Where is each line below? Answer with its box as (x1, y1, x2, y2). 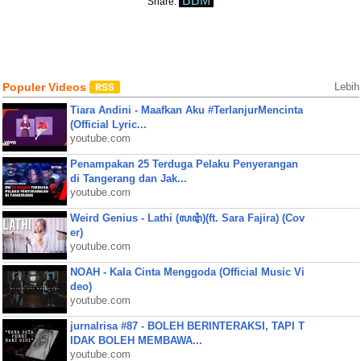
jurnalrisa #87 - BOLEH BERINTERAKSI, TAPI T (69, 320, 305, 332)
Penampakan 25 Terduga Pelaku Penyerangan (69, 158, 298, 170)
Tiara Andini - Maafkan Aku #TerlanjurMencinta (69, 104, 303, 116)
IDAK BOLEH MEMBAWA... (69, 334, 202, 346)
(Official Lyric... (69, 118, 147, 131)
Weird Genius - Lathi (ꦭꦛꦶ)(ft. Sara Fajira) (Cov (69, 212, 305, 224)
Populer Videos (2, 81, 89, 93)
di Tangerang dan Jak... (69, 172, 187, 185)
